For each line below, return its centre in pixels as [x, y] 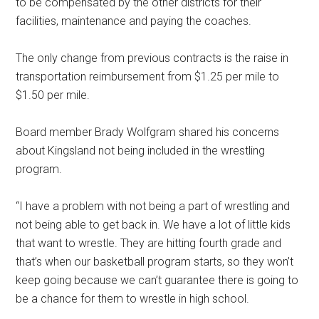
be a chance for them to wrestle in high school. [133, 299]
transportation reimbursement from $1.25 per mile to [148, 77]
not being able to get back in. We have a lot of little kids [153, 225]
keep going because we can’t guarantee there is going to [157, 281]
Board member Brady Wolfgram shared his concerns [148, 132]
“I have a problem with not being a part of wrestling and [153, 206]
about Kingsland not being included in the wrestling [141, 151]
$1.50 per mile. [53, 95]
